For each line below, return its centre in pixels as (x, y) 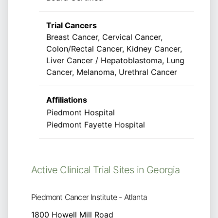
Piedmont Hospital (81, 113)
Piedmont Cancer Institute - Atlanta (89, 197)
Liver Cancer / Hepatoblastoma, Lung (115, 61)
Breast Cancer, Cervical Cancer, (104, 37)
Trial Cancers (72, 26)
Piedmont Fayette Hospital (96, 125)
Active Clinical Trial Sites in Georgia (106, 170)
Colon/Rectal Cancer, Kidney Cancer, (114, 49)
